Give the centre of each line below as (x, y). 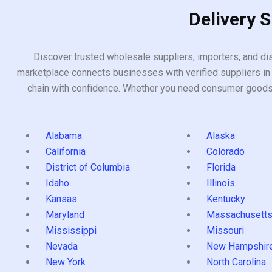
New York (66, 262)
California (66, 151)
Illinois (221, 183)
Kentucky (226, 199)
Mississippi (71, 230)
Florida (221, 167)
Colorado (226, 151)
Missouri (225, 230)
